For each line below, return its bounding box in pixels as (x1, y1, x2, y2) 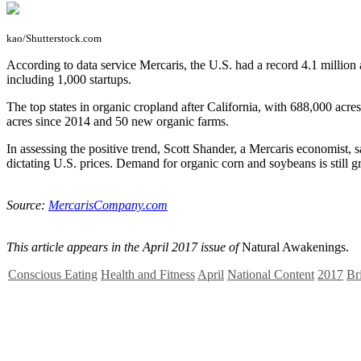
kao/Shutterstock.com (6, 31, 102, 44)
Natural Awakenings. (242, 239, 349, 254)
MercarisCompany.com (48, 197, 168, 212)
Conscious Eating (8, 267, 98, 281)
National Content (227, 267, 314, 281)
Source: (6, 197, 48, 212)
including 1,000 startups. (6, 72, 131, 86)
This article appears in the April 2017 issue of (6, 239, 242, 254)
